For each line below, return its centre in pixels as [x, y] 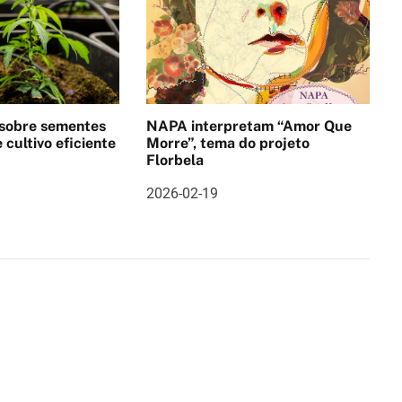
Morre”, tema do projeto [227, 143]
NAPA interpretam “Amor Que [249, 126]
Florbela [175, 160]
